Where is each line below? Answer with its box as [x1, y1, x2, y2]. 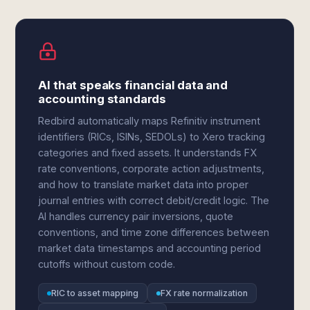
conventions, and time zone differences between [38, 226, 270, 238]
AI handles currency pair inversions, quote [38, 210, 234, 222]
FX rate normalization [161, 288, 248, 298]
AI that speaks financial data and [38, 78, 228, 92]
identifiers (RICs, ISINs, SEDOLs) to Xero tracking [38, 131, 266, 143]
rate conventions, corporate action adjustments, [38, 163, 265, 174]
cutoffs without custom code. [38, 258, 176, 270]
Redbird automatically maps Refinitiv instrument [38, 115, 261, 127]
